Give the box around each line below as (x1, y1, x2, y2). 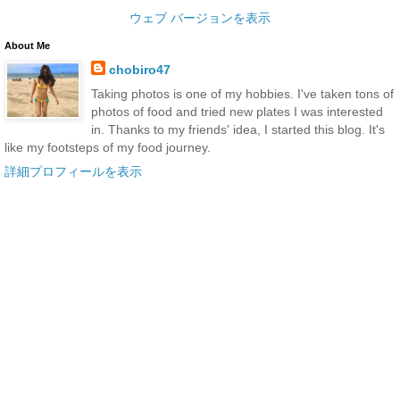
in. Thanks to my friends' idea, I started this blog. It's (90, 122, 385, 137)
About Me (4, 39, 50, 51)
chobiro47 (108, 62, 171, 77)
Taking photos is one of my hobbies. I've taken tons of (90, 87, 394, 102)
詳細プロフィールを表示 (4, 164, 142, 179)
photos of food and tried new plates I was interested (90, 104, 383, 120)
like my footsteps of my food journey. (4, 140, 211, 155)
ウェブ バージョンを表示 (129, 10, 271, 25)
